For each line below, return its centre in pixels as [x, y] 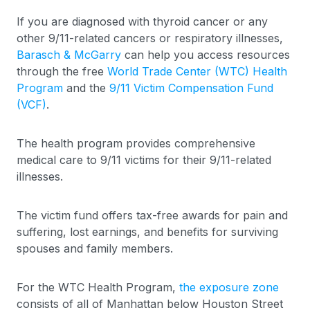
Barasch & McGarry [69, 55]
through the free [62, 71]
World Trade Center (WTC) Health [197, 71]
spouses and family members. [95, 248]
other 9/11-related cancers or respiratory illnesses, [150, 38]
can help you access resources [206, 55]
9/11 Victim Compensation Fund [191, 88]
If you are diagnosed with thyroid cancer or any [142, 21]
